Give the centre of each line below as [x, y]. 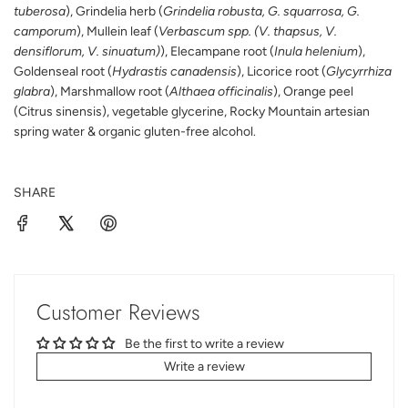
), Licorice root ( [281, 71]
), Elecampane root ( [217, 51]
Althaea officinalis [221, 91]
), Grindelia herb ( [114, 11]
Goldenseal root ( [63, 71]
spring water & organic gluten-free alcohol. [135, 131]
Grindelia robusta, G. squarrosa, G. [261, 11]
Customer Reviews [118, 311]
